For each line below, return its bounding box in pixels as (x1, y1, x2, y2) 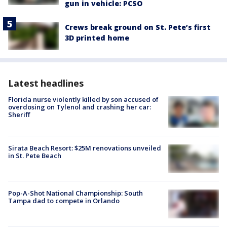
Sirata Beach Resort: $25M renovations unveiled (8, 143, 161, 153)
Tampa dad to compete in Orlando (8, 196, 120, 206)
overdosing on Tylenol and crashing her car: (8, 102, 151, 112)
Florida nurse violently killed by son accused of (8, 95, 159, 104)
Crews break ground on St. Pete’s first (65, 22, 211, 32)
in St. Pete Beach (8, 151, 61, 161)
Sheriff (8, 110, 30, 120)
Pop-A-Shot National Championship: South (8, 188, 143, 198)
